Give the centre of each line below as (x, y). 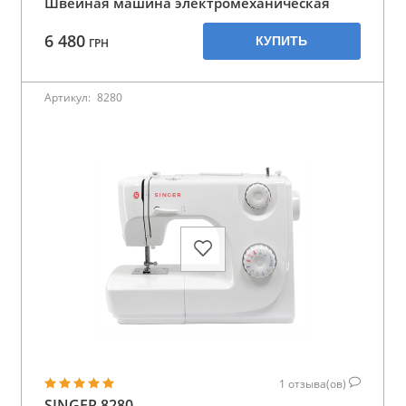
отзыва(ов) (319, 383)
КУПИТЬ (282, 40)
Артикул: (69, 97)
